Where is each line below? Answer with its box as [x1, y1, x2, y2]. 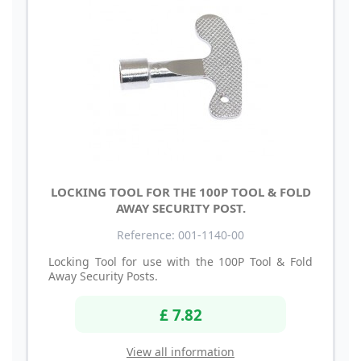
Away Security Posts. [48, 268, 158, 284]
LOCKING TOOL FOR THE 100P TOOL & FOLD [50, 184, 311, 201]
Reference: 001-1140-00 [117, 227, 244, 243]
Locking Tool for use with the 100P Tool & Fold [48, 254, 313, 270]
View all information [127, 343, 234, 359]
